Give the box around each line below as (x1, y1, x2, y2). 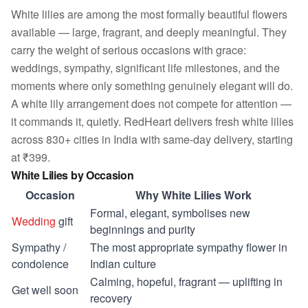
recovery (90, 290, 132, 306)
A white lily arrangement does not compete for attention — (11, 96, 291, 111)
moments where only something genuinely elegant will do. (11, 78, 293, 93)
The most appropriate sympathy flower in (90, 239, 287, 255)
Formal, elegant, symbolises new (90, 205, 250, 221)
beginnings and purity (90, 221, 195, 237)
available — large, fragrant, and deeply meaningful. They (11, 24, 287, 40)
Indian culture (90, 256, 156, 272)
